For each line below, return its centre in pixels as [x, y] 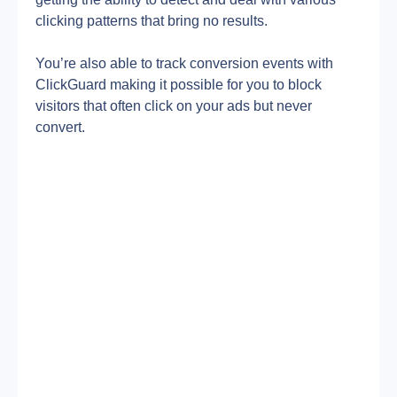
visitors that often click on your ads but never [174, 106]
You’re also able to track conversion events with [184, 63]
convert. [60, 127]
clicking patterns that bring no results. [152, 21]
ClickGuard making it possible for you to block [179, 85]
